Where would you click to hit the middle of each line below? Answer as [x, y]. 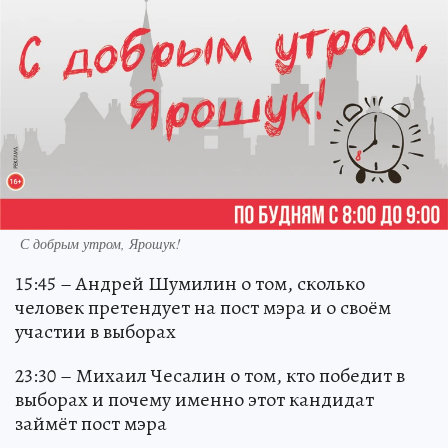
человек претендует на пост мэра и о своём [203, 307]
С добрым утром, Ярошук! [100, 243]
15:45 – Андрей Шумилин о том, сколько [190, 283]
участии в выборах [95, 331]
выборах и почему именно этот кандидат [194, 399]
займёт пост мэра [91, 423]
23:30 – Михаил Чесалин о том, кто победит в [210, 375]
